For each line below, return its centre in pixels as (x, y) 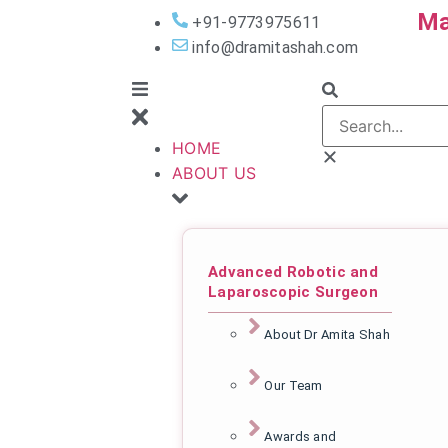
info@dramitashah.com (275, 47)
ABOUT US (214, 172)
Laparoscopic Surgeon (293, 292)
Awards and (300, 437)
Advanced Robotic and (293, 272)
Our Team (293, 386)
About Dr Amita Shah (327, 335)
